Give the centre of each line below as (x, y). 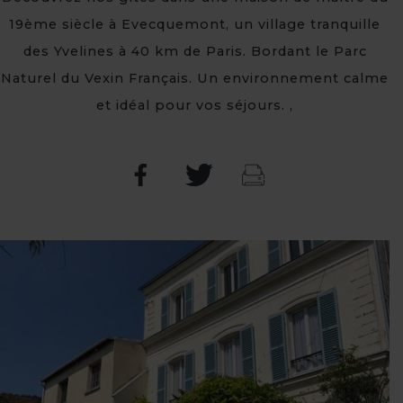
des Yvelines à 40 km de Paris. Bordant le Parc (195, 51)
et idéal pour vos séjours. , (195, 105)
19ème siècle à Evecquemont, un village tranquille (195, 24)
